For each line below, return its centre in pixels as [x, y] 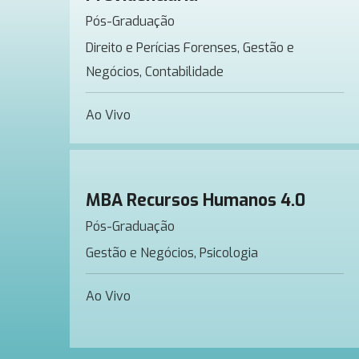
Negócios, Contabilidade [155, 72]
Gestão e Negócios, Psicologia [172, 253]
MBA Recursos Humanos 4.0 [196, 200]
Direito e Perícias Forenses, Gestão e [190, 48]
